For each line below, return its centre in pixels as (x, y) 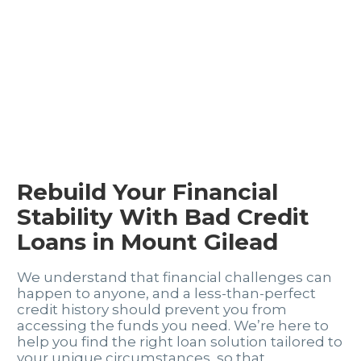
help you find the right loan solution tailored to (180, 342)
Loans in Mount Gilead (147, 241)
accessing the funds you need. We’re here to (173, 326)
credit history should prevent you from (152, 310)
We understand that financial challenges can (174, 278)
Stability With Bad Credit (163, 216)
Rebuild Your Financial (147, 191)
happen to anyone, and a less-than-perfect (166, 294)
